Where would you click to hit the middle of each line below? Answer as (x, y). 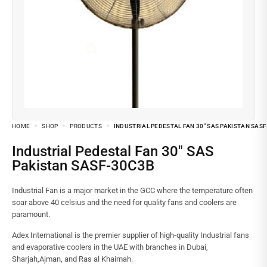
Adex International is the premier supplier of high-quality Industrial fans (131, 235)
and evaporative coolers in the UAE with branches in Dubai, (110, 247)
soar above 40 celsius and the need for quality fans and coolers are (124, 202)
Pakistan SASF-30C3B (83, 166)
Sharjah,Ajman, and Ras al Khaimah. (72, 259)
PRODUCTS (86, 126)
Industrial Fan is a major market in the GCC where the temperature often (132, 190)
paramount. (31, 214)
